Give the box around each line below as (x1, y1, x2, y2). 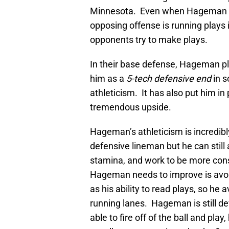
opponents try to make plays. (90, 34, 208, 45)
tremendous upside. (90, 102, 171, 113)
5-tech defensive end (126, 73, 211, 84)
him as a (90, 73, 126, 84)
